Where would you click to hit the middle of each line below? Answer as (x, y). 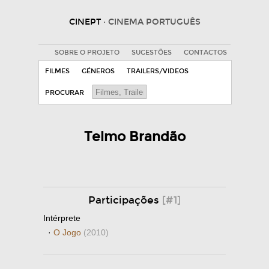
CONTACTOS (205, 53)
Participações (125, 200)
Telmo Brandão (134, 137)
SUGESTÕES (151, 53)
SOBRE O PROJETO (87, 53)
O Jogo (68, 232)
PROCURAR (65, 93)
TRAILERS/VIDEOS (158, 71)
